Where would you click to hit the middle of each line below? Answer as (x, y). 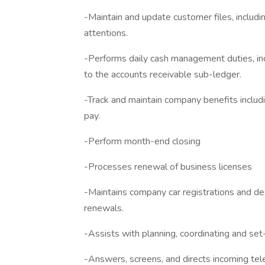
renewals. (104, 208)
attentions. (106, 33)
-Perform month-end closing (142, 141)
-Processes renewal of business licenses (168, 167)
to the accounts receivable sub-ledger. (163, 75)
